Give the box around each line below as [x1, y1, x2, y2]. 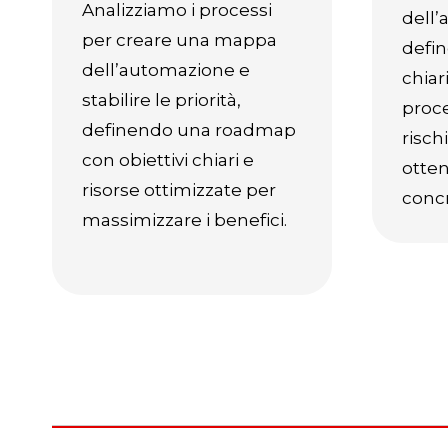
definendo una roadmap [82, 120, 296, 140]
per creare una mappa [82, 30, 277, 50]
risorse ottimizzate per [82, 180, 276, 200]
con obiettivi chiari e [82, 150, 254, 170]
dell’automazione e [82, 60, 250, 80]
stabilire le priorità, [82, 90, 241, 110]
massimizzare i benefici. [82, 210, 287, 230]
